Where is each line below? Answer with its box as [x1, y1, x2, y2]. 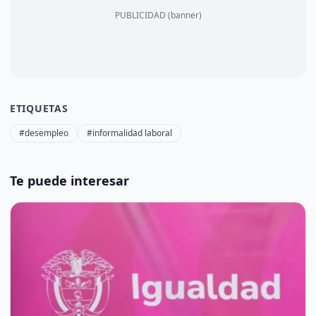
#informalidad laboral [87, 127, 172, 140]
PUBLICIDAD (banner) [114, 9, 202, 22]
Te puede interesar [10, 172, 129, 190]
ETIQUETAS [10, 102, 68, 116]
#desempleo [19, 127, 68, 140]
